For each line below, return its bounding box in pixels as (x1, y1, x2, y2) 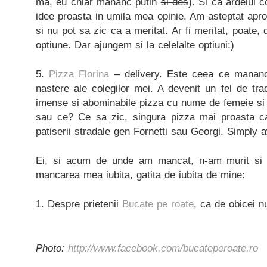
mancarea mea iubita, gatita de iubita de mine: (36, 169, 245, 181)
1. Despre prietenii (36, 198, 122, 210)
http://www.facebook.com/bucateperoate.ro (68, 242, 258, 254)
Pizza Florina (49, 68, 110, 80)
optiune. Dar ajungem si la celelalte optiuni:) (36, 39, 234, 51)
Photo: (36, 242, 68, 254)
